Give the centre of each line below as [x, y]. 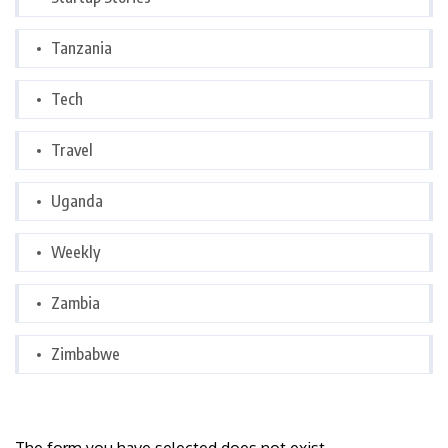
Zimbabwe [85, 354]
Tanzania [81, 48]
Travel [72, 150]
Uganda [77, 201]
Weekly [75, 252]
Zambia [75, 303]
